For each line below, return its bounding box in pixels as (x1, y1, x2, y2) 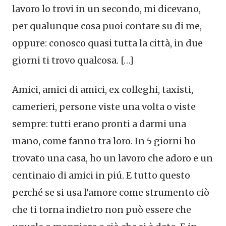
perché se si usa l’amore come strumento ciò (12, 187, 209, 199)
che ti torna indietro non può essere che (12, 204, 191, 216)
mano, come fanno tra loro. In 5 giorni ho (12, 135, 196, 147)
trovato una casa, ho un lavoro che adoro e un (12, 152, 213, 164)
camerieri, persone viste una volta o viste (12, 101, 196, 113)
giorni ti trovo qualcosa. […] (12, 54, 134, 67)
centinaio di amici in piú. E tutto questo (12, 169, 190, 182)
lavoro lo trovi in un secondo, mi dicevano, (12, 3, 201, 15)
